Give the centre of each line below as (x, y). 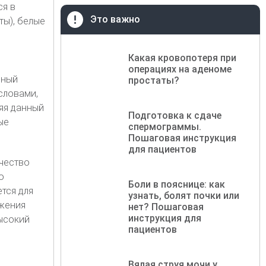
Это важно (115, 19)
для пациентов (163, 149)
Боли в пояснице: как (177, 184)
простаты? (154, 80)
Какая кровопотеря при (183, 58)
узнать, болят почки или (184, 195)
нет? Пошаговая (166, 207)
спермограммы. (165, 126)
